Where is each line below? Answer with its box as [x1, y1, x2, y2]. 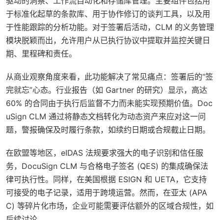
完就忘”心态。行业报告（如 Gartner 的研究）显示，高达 [6, 84, 207, 95]
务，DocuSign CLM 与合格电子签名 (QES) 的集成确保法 [6, 161, 208, 171]
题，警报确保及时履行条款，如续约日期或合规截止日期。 [6, 124, 210, 135]
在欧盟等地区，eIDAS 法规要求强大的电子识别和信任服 [6, 147, 203, 158]
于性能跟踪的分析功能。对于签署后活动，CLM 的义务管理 [6, 22, 214, 32]
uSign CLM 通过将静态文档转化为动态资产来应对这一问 [6, 111, 206, 121]
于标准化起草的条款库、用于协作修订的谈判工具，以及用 [6, 8, 210, 19]
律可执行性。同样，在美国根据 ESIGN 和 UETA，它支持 [6, 174, 207, 184]
